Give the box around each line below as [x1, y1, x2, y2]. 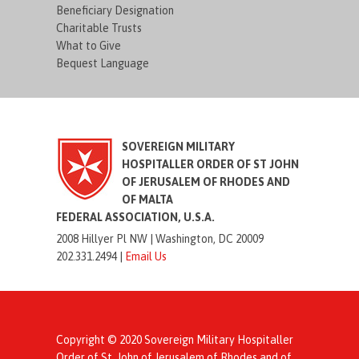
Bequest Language [56, 56, 150, 70]
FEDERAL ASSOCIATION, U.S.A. [56, 210, 216, 224]
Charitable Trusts [56, 21, 143, 34]
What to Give [56, 38, 122, 52]
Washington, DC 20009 [155, 232, 264, 245]
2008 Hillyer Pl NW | [56, 232, 156, 245]
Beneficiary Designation [56, 3, 175, 17]
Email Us [125, 249, 167, 263]
